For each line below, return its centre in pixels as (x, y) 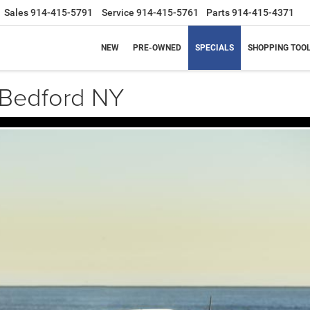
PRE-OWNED (157, 47)
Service (118, 13)
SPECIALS (215, 47)
